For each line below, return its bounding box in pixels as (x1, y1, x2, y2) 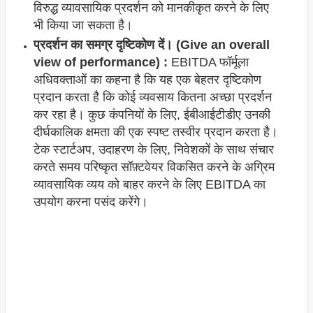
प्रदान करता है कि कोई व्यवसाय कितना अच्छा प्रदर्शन (33, 90, 272, 105)
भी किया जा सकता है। (33, 18, 133, 33)
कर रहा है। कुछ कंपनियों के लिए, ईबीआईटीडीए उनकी (33, 108, 270, 122)
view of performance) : (33, 55, 168, 70)
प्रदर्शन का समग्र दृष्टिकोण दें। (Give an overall (33, 38, 270, 52)
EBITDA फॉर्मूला (167, 55, 249, 70)
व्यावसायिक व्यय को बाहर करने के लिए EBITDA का (33, 177, 265, 192)
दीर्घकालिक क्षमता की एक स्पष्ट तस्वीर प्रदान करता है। (33, 125, 278, 140)
